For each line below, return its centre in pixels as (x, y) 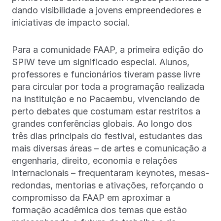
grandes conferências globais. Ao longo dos (102, 123)
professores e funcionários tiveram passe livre (106, 74)
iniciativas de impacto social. (72, 22)
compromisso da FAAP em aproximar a (91, 197)
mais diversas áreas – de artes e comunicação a (109, 148)
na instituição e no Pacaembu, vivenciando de (106, 99)
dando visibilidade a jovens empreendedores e (107, 10)
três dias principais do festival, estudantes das (107, 136)
